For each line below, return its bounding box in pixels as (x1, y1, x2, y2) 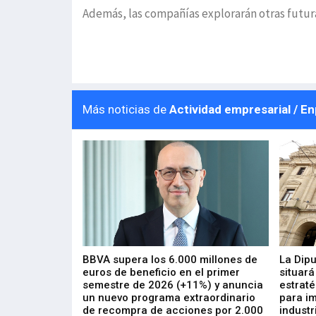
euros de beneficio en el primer (83, 266, 240, 279)
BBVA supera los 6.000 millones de (83, 253, 257, 266)
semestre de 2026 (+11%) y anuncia (83, 279, 263, 291)
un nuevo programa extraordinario (83, 291, 255, 304)
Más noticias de (83, 102, 169, 116)
